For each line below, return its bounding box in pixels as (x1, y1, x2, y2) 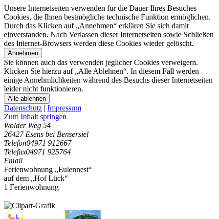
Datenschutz (4, 104, 42, 112)
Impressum (47, 104, 81, 112)
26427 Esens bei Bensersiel (4, 130, 88, 138)
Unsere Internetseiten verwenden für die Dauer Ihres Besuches (4, 4, 197, 12)
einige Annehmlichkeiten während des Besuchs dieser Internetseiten (4, 76, 213, 84)
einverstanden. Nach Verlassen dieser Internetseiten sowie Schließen (4, 30, 214, 39)
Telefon (4, 139, 26, 147)
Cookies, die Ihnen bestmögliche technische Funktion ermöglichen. (4, 13, 211, 21)
